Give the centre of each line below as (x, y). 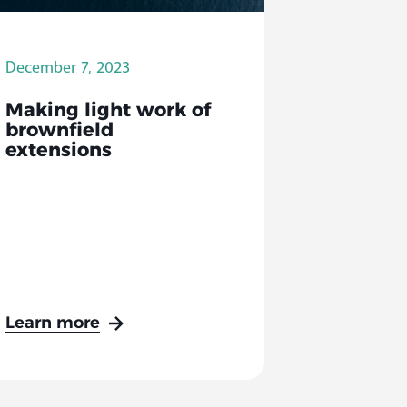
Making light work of (109, 111)
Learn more (53, 323)
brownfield (60, 131)
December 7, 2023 (68, 67)
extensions (59, 151)
